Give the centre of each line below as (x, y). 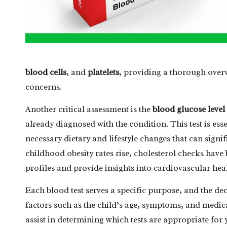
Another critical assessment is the (89, 109)
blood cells (46, 72)
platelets (103, 72)
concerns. (44, 87)
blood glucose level (189, 109)
